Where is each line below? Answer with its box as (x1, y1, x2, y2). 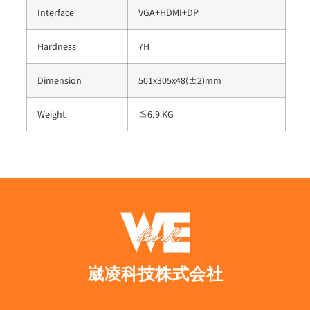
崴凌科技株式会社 (87, 262, 223, 285)
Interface (37, 5, 74, 19)
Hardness (37, 39, 76, 53)
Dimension (37, 73, 82, 86)
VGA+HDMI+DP (138, 5, 199, 19)
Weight (37, 107, 66, 120)
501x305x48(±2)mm (138, 73, 221, 86)
